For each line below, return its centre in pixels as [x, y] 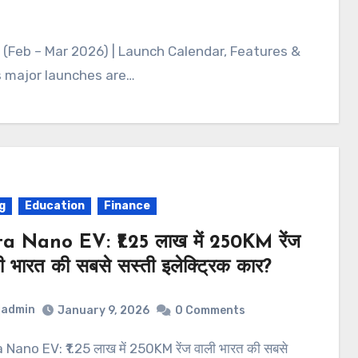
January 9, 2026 [103, 311]
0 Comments [210, 311]
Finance [127, 206]
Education [54, 206]
